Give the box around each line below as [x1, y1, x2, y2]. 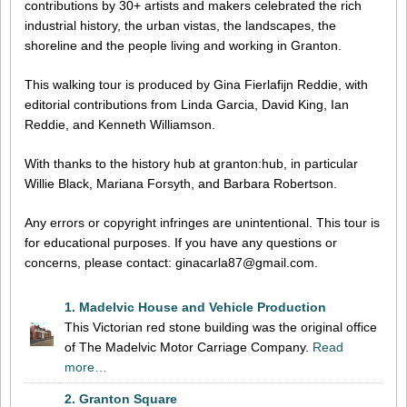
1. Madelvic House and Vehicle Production [65, 299, 326, 314]
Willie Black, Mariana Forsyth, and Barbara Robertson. [25, 176, 337, 192]
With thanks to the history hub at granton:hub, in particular [25, 156, 358, 172]
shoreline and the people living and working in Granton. [25, 38, 342, 54]
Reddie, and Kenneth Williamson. [25, 117, 215, 133]
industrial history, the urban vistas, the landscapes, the [25, 18, 336, 34]
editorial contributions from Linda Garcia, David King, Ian [25, 97, 349, 113]
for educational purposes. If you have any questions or [25, 234, 337, 250]
